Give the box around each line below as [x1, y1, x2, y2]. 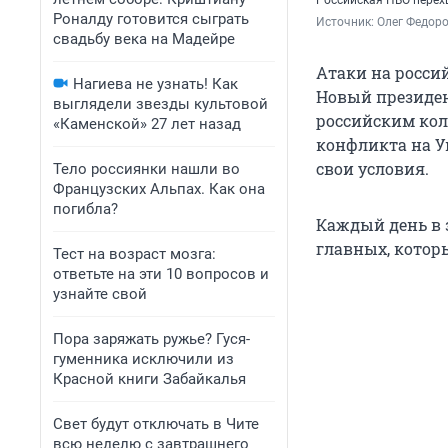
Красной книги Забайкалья [53, 370, 246, 388]
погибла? [53, 200, 118, 218]
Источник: [316, 15, 377, 30]
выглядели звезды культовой [53, 95, 268, 113]
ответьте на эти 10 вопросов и [53, 265, 269, 283]
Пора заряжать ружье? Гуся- [53, 330, 250, 348]
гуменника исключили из [53, 350, 234, 368]
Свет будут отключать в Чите [53, 415, 259, 433]
